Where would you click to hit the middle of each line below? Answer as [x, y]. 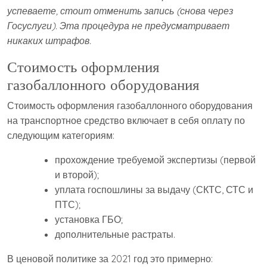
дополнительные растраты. [115, 235]
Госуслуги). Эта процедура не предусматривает [118, 26]
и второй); [77, 175]
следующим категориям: [61, 136]
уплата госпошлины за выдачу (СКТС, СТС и [154, 190]
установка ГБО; [89, 220]
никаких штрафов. [49, 41]
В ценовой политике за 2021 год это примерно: [110, 259]
